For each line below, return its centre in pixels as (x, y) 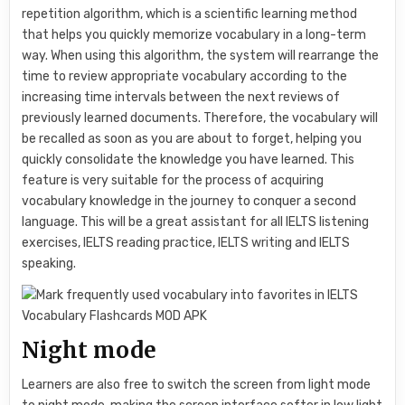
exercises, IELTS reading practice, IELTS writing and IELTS (186, 243)
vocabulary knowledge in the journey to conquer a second (189, 202)
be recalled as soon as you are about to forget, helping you (192, 139)
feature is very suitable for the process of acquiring (173, 181)
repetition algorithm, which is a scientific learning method (190, 14)
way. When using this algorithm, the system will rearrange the (201, 56)
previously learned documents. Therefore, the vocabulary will (200, 118)
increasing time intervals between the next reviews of (181, 98)
